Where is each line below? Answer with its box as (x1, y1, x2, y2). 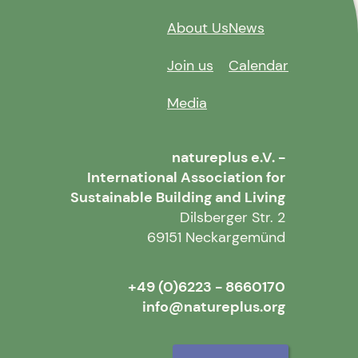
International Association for (87, 167, 285, 187)
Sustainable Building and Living (70, 187, 285, 207)
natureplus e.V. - (172, 147, 285, 167)
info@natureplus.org (142, 297, 285, 317)
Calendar (229, 55, 288, 75)
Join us (167, 55, 213, 75)
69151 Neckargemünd (147, 227, 285, 247)
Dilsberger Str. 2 (180, 207, 285, 227)
